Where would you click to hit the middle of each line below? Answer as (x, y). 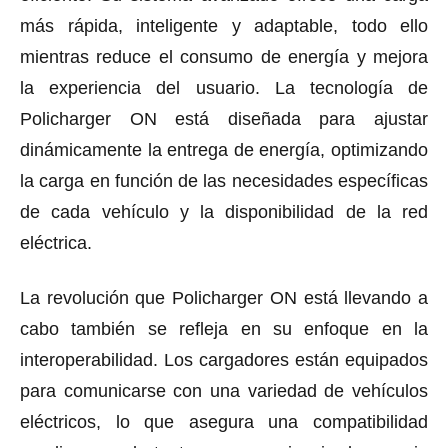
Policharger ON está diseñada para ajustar (224, 118)
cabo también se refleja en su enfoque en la (224, 328)
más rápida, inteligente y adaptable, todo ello (224, 25)
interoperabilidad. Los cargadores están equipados (224, 359)
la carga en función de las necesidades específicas (224, 180)
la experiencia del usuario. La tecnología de (224, 87)
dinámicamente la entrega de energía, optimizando (224, 149)
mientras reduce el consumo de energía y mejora (224, 56)
